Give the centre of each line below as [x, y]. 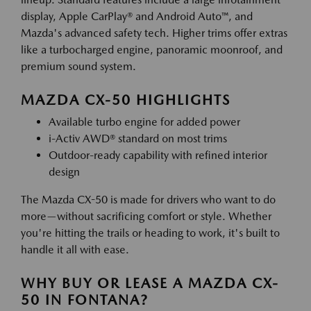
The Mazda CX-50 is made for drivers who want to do [148, 200]
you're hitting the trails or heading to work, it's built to [150, 233]
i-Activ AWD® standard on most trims [138, 139]
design [64, 172]
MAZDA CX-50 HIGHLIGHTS [126, 100]
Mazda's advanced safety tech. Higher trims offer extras [154, 33]
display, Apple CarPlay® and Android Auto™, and [137, 17]
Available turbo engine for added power [144, 122]
